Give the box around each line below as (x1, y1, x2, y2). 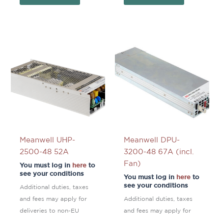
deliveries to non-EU (19, 208, 79, 214)
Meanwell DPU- (123, 137, 180, 144)
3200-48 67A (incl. (123, 149, 194, 156)
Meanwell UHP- (19, 137, 75, 144)
